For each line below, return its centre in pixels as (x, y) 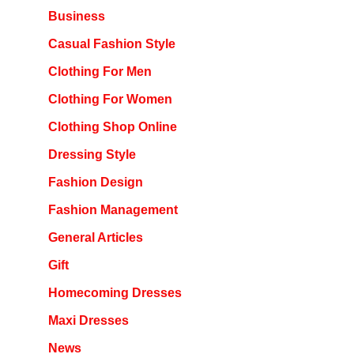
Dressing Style (92, 155)
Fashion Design (95, 183)
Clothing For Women (110, 100)
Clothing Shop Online (112, 127)
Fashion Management (113, 210)
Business (76, 17)
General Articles (95, 238)
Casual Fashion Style (111, 44)
